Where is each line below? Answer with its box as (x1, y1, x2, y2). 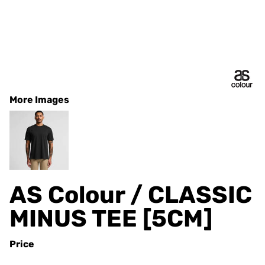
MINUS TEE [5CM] (9, 205, 212, 232)
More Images (9, 94, 69, 105)
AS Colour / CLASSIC (9, 181, 252, 209)
